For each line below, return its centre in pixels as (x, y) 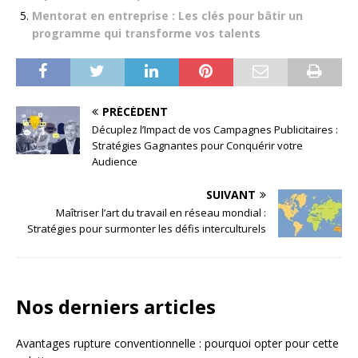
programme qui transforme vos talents (146, 33)
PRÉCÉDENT (135, 111)
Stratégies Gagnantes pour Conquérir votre (197, 145)
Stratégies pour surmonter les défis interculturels (147, 228)
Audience (115, 161)
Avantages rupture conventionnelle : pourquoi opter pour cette (177, 343)
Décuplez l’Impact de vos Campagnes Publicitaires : (215, 129)
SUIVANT (231, 194)
